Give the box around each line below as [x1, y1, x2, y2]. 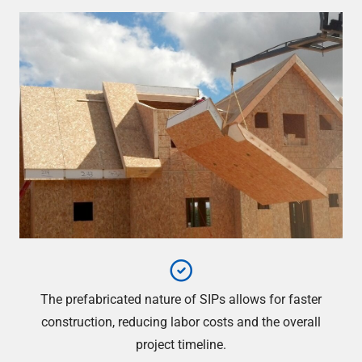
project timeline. [136, 338, 226, 353]
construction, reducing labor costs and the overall [41, 315, 321, 330]
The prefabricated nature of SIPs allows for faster [40, 293, 322, 308]
